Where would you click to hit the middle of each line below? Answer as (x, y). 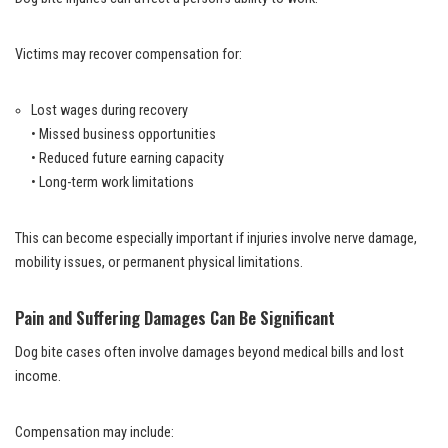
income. (38, 376)
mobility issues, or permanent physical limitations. (159, 262)
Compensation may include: (94, 432)
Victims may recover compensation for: (128, 54)
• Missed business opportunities (123, 134)
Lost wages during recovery (109, 110)
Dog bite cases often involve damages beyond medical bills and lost (209, 352)
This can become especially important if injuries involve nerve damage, (216, 238)
